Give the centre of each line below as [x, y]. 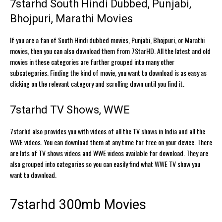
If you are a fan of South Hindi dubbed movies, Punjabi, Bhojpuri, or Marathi [107, 40]
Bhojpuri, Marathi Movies [71, 18]
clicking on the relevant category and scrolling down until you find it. [97, 83]
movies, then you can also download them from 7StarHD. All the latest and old [110, 51]
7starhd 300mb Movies [78, 204]
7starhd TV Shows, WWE [70, 110]
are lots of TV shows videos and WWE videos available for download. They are [109, 153]
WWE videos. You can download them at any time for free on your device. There [111, 142]
